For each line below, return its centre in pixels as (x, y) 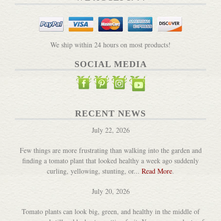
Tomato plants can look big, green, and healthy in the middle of (110, 211)
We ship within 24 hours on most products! (110, 44)
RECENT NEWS (110, 113)
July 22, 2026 (110, 130)
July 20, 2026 (110, 191)
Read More (157, 171)
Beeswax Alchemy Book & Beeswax (110, 109)
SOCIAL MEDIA (110, 64)
